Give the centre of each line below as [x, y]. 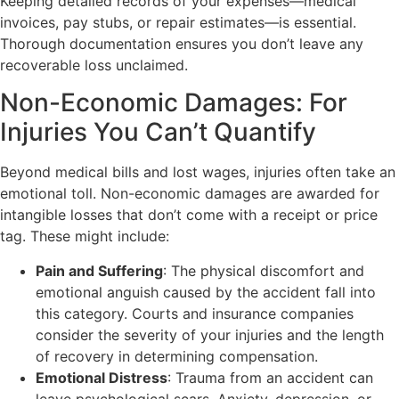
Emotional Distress [102, 377]
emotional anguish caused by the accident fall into [206, 292]
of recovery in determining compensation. [177, 356]
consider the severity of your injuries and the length [210, 334]
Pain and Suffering [99, 270]
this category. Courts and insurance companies [195, 313]
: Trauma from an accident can [270, 377]
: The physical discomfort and [264, 270]
